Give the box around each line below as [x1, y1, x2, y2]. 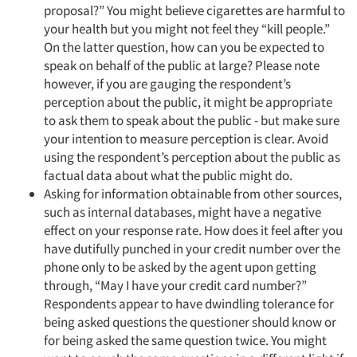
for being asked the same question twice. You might [44, 331, 327, 349]
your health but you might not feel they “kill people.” [44, 20, 330, 37]
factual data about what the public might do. [44, 167, 292, 184]
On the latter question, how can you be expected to [44, 38, 324, 56]
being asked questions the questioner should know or [44, 313, 336, 331]
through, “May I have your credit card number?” [44, 277, 307, 294]
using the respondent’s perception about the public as [44, 148, 340, 166]
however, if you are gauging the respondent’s [44, 75, 291, 92]
